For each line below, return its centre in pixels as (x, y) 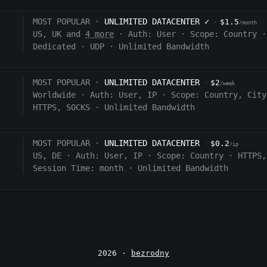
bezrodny (150, 253)
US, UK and (59, 34)
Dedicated (55, 47)
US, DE (47, 156)
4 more (100, 34)
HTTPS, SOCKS (62, 108)
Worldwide (55, 95)
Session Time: (64, 168)
